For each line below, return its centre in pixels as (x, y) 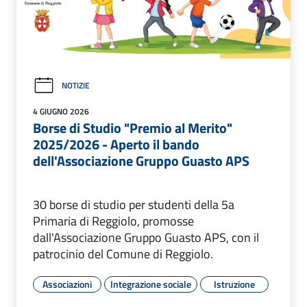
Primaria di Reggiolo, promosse (113, 221)
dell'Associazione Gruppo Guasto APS (141, 160)
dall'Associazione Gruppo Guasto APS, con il (146, 237)
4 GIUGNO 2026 (61, 111)
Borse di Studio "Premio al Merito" (133, 127)
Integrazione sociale (151, 284)
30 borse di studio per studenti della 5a (134, 204)
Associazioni (67, 284)
